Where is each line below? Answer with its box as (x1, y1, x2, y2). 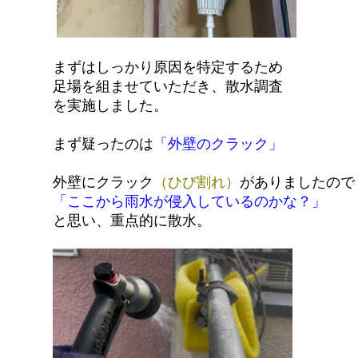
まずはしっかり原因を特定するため (53, 56, 284, 76)
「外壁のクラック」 (153, 133, 284, 153)
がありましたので (240, 172, 356, 192)
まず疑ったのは (53, 133, 154, 153)
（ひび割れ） (153, 172, 241, 192)
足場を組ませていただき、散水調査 (53, 75, 284, 95)
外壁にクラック (53, 172, 154, 192)
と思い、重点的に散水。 (53, 210, 212, 230)
